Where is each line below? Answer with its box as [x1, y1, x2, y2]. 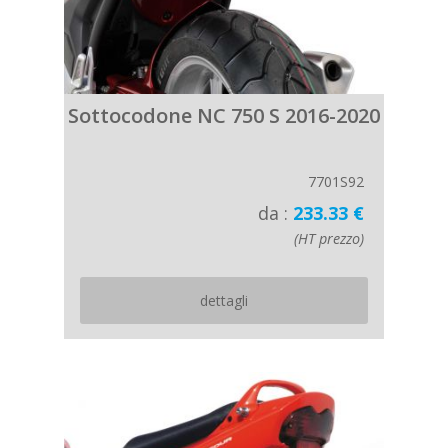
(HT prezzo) [294, 229, 364, 248]
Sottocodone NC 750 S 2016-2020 [68, 102, 380, 129]
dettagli [200, 291, 248, 310]
